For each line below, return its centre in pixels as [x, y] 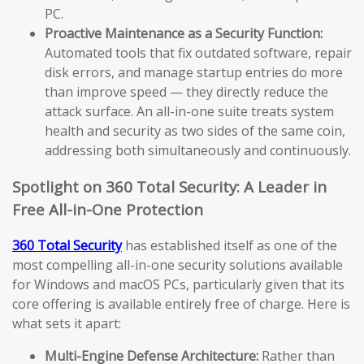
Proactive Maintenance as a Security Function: [184, 33]
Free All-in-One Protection [108, 209]
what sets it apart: [67, 324]
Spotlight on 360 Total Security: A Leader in [169, 186]
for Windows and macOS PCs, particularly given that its [178, 285]
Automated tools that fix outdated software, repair [198, 52]
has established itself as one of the [230, 246]
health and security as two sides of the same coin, [195, 130]
